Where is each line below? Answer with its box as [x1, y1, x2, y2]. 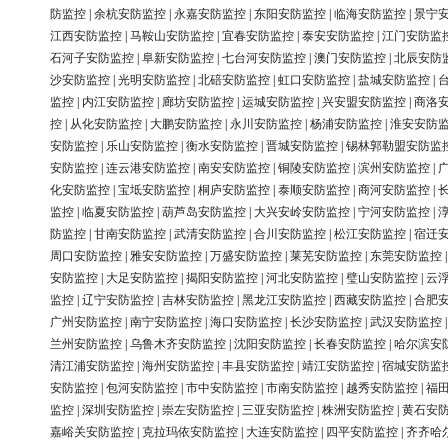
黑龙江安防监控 [242, 293, 326, 308]
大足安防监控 [106, 271, 178, 286]
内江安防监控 [82, 95, 154, 110]
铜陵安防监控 [278, 161, 350, 176]
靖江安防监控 [302, 359, 374, 374]
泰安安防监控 [302, 29, 374, 44]
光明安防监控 [118, 73, 190, 88]
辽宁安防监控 [82, 293, 154, 308]
